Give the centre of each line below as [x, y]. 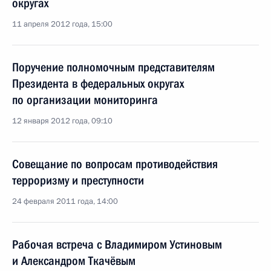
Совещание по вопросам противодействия [115, 164]
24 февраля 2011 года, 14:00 [65, 201]
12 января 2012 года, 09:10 [62, 121]
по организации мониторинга [85, 100]
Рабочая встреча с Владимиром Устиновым [117, 244]
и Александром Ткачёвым [74, 261]
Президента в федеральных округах [98, 83]
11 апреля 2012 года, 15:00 [62, 24]
